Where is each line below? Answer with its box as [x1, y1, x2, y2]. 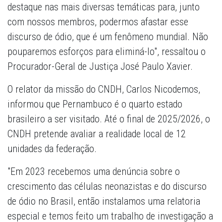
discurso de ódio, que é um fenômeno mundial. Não [7, 31, 208, 43]
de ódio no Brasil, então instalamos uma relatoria [7, 195, 200, 208]
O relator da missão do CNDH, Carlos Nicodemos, [7, 83, 200, 96]
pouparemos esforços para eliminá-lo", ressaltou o [7, 46, 206, 58]
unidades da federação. [7, 143, 97, 155]
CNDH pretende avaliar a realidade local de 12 [7, 128, 186, 140]
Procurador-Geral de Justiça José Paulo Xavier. [7, 60, 193, 73]
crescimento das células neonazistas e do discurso [7, 180, 207, 193]
